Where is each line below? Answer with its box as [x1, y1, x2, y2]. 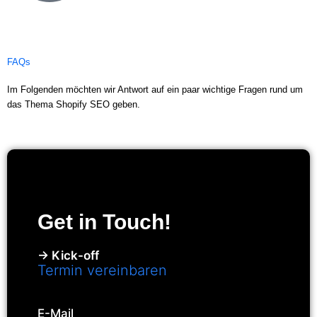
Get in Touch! [37, 209, 171, 234]
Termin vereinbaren [37, 261, 167, 279]
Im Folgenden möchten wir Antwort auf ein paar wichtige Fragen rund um [7, 84, 303, 96]
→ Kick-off [37, 248, 99, 263]
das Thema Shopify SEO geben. [7, 99, 140, 110]
